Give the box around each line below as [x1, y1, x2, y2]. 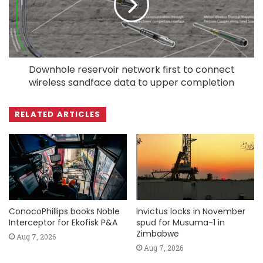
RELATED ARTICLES [15, 108, 101, 120]
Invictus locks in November [136, 205, 245, 218]
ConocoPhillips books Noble [9, 205, 120, 218]
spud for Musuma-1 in [136, 217, 225, 229]
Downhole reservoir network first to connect [28, 62, 235, 76]
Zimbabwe [136, 228, 179, 240]
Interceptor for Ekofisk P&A [9, 217, 117, 229]
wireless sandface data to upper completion [29, 75, 234, 89]
